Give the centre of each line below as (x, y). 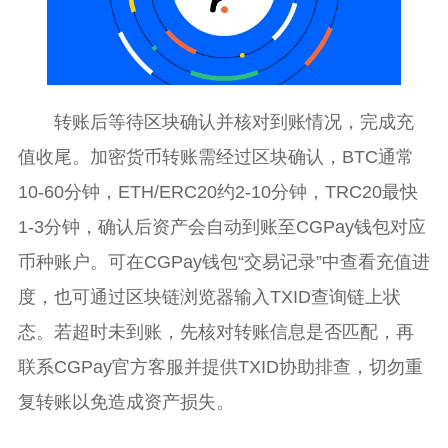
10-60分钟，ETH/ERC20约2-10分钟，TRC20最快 (217, 192)
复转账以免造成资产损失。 (125, 402)
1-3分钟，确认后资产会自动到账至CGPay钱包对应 (221, 227)
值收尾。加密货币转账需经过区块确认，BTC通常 (215, 157)
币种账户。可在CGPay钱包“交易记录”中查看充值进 (223, 262)
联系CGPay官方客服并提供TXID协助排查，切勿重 (220, 367)
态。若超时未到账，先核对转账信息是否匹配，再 (215, 332)
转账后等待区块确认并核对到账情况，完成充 (233, 122)
